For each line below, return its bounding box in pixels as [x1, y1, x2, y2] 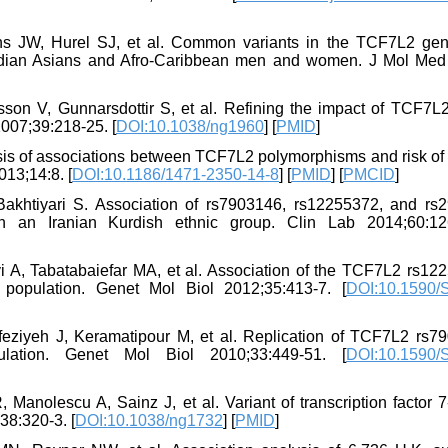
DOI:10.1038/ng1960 [116, 118, 264, 136]
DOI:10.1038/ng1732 [75, 412, 223, 430]
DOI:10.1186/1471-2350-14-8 [72, 166, 279, 184]
